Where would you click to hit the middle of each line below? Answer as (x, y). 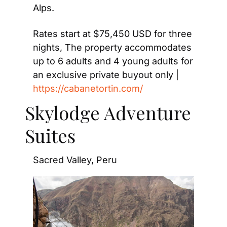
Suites (50, 135)
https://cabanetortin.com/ (88, 88)
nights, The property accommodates (112, 47)
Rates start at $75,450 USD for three (112, 33)
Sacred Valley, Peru (75, 160)
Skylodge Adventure (108, 112)
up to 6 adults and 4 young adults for (113, 61)
